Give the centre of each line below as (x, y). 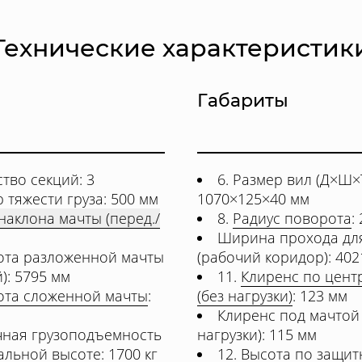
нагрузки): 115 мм (257, 335)
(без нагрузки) (245, 296)
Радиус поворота (292, 218)
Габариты (243, 101)
